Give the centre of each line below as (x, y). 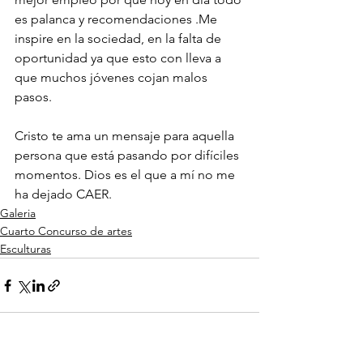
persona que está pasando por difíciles (128, 156)
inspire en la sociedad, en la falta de (120, 39)
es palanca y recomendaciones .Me (117, 19)
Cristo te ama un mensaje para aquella (126, 136)
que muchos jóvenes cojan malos (113, 78)
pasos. (33, 97)
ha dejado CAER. (63, 194)
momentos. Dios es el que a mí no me (126, 175)
